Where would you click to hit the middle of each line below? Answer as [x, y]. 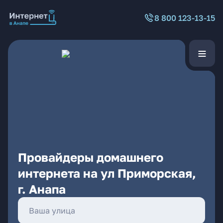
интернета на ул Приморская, [107, 173]
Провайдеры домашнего [91, 157]
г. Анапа [42, 189]
